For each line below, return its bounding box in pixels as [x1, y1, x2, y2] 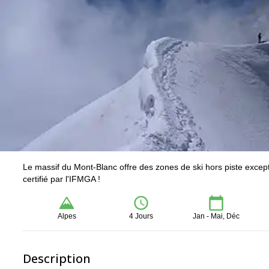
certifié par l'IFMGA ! [23, 174, 100, 184]
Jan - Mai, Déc [192, 212, 240, 220]
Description [23, 250, 91, 267]
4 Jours [129, 212, 154, 220]
